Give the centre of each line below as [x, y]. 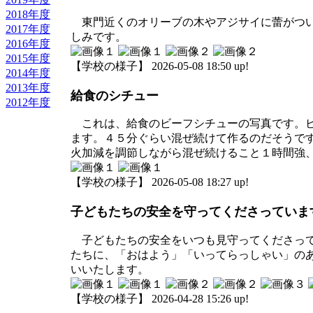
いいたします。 [110, 269]
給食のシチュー [115, 95]
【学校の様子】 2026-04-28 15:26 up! [160, 298]
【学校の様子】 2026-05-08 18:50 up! [160, 66]
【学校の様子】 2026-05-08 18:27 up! [160, 182]
